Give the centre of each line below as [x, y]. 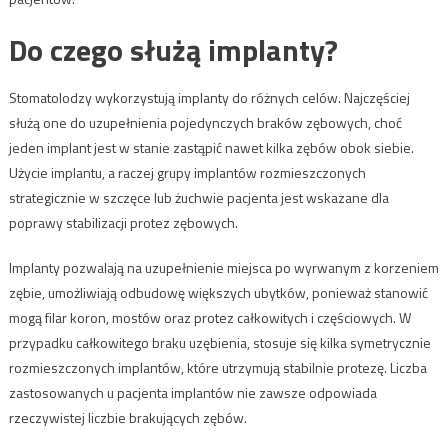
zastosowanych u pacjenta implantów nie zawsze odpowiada [192, 393]
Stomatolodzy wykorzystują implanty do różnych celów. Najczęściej [209, 98]
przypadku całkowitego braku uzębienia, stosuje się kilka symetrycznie [219, 343]
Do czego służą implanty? [173, 50]
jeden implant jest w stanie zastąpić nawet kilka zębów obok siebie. [211, 148]
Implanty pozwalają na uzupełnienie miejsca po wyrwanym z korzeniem [223, 268]
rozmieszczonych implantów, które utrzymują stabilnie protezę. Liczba [217, 368]
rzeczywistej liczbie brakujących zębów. [127, 418]
